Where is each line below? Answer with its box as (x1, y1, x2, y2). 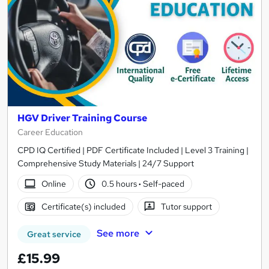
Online (41, 178, 66, 190)
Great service (27, 229, 81, 240)
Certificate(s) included (41, 201, 125, 213)
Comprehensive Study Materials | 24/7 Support (17, 158, 194, 169)
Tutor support (161, 201, 213, 213)
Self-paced (141, 178, 185, 190)
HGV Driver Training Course (17, 112, 147, 125)
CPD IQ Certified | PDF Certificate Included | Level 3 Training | (17, 145, 249, 156)
